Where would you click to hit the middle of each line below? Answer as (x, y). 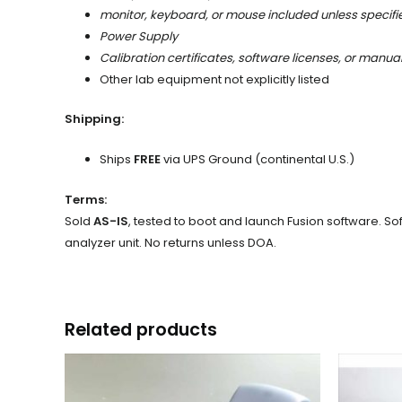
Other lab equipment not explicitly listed (214, 79)
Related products (141, 329)
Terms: (86, 200)
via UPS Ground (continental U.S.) (258, 160)
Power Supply (139, 36)
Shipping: (94, 119)
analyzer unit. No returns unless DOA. (170, 243)
